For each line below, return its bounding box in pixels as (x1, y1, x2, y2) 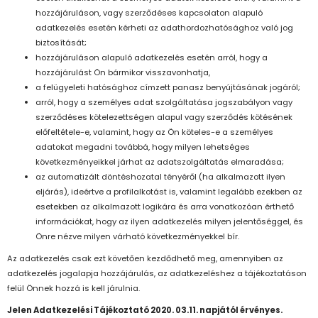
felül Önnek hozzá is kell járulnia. (7, 283, 140, 295)
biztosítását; (35, 37, 87, 49)
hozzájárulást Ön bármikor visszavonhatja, (35, 67, 210, 79)
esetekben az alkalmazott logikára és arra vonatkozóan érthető (35, 201, 294, 213)
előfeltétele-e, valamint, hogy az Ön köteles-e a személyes (35, 126, 273, 138)
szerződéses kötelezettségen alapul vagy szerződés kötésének (35, 111, 292, 124)
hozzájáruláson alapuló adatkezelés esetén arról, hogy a (35, 52, 268, 64)
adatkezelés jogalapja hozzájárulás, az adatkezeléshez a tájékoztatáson (7, 268, 307, 280)
